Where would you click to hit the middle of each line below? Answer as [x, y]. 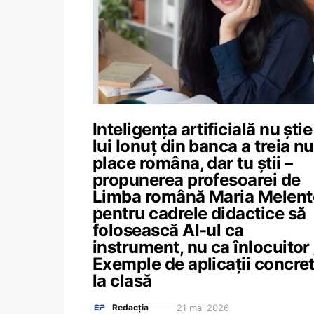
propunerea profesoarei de [197, 180]
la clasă [122, 281]
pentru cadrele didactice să [199, 213]
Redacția [130, 307]
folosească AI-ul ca [168, 230]
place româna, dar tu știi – [193, 163]
